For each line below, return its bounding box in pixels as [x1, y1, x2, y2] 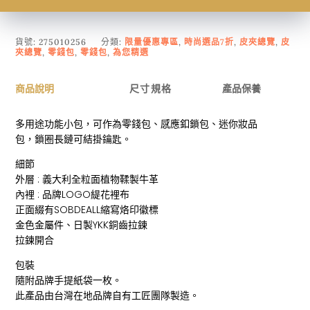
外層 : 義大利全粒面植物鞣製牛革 [15, 172, 159, 187]
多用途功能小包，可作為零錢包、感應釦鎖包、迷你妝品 [15, 117, 258, 131]
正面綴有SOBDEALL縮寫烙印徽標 [15, 203, 159, 217]
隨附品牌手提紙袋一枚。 [15, 273, 122, 288]
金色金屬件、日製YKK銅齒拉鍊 [15, 218, 148, 232]
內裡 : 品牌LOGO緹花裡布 [15, 188, 130, 202]
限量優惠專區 [125, 37, 179, 48]
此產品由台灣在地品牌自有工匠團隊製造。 [15, 289, 200, 303]
